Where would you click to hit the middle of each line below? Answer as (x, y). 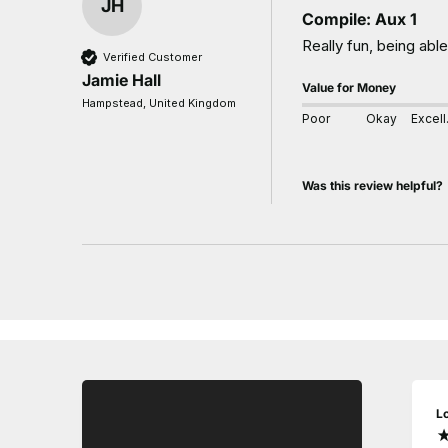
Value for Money (349, 87)
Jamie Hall (121, 80)
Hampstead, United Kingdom (159, 103)
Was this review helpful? (372, 186)
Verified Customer (152, 56)
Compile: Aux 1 (359, 19)
